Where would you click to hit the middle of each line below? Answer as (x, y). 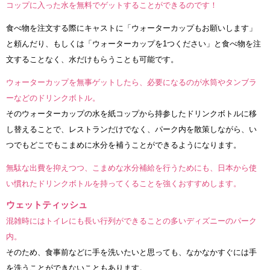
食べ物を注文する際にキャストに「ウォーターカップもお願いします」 (131, 28)
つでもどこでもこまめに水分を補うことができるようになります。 (124, 145)
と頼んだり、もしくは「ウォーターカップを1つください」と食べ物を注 (133, 43)
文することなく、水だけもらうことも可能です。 (92, 59)
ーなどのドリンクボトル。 (53, 98)
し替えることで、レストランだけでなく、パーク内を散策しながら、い (131, 129)
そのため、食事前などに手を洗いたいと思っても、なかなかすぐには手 (131, 252)
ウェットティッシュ (47, 204)
